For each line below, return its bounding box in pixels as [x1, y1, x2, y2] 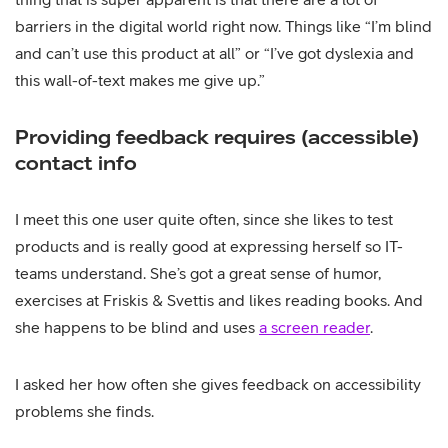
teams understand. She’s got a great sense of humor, [15, 264, 381, 282]
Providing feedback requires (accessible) [15, 125, 419, 148]
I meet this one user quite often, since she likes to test [15, 210, 393, 228]
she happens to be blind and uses [15, 318, 259, 336]
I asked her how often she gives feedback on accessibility [15, 375, 421, 393]
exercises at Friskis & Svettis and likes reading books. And [15, 291, 423, 309]
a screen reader [259, 318, 370, 336]
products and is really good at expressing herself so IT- [15, 237, 403, 255]
